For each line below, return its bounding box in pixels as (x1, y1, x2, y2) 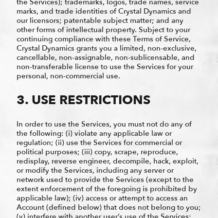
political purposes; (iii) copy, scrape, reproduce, (16, 146, 178, 157)
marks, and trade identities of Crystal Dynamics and (16, 6, 191, 16)
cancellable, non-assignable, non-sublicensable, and (16, 52, 195, 62)
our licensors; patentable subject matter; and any (16, 15, 183, 25)
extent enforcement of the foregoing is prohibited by (16, 183, 197, 194)
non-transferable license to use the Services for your (16, 61, 193, 72)
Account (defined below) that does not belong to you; (16, 202, 201, 212)
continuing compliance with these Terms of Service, (16, 34, 191, 44)
